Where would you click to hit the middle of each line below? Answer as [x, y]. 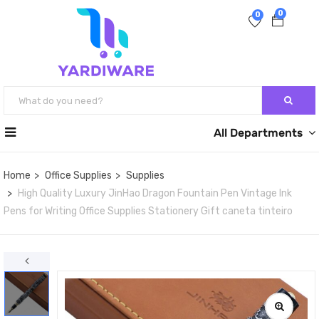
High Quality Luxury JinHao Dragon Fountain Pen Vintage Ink [155, 193]
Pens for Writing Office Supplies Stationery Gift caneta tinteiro [148, 211]
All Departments [258, 133]
